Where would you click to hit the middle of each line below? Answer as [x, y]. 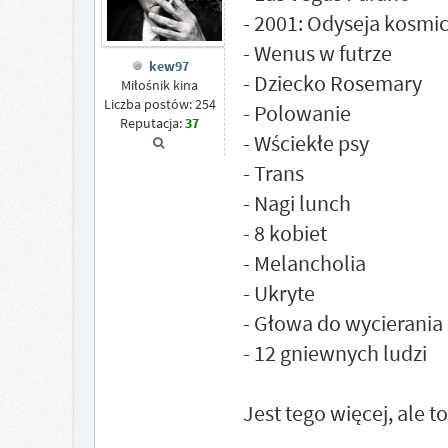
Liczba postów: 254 [159, 104]
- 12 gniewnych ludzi [334, 353]
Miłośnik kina [160, 85]
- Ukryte [278, 293]
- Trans [273, 173]
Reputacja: [153, 123]
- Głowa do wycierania [342, 323]
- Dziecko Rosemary [332, 83]
